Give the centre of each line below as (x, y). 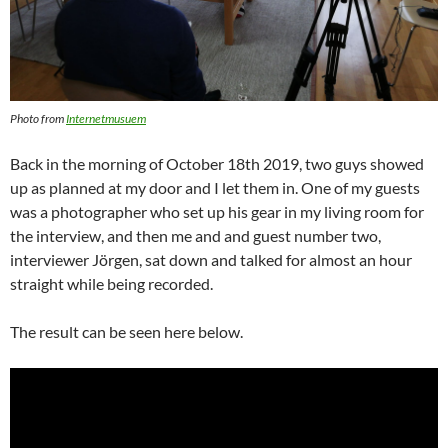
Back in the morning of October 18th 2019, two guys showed (217, 164)
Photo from (38, 119)
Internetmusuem (106, 119)
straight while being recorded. (111, 284)
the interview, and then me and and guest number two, (195, 236)
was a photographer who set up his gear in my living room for (217, 212)
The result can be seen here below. (126, 332)
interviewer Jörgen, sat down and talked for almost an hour (211, 260)
